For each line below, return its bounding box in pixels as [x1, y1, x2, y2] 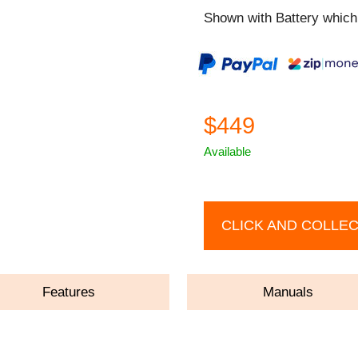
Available [204, 144, 252, 158]
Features [42, 284, 96, 300]
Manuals [263, 284, 314, 300]
